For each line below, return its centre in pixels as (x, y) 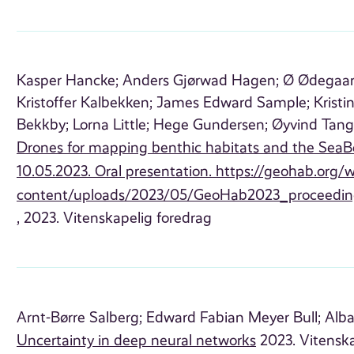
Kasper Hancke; (68, 81)
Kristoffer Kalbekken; (85, 103)
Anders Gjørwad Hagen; (201, 81)
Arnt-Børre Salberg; (80, 317)
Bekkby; (43, 125)
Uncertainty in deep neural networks (137, 340)
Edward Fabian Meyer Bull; (234, 317)
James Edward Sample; (233, 103)
